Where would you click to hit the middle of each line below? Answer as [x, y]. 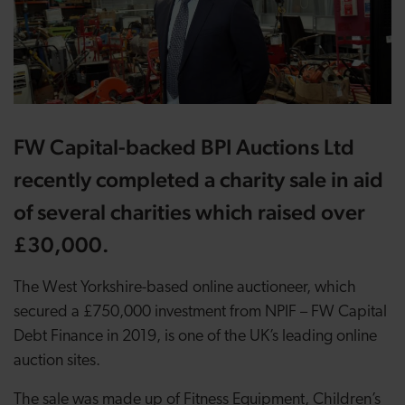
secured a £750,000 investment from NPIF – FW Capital [200, 312]
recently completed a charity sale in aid [198, 179]
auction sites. [57, 361]
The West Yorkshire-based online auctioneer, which [185, 288]
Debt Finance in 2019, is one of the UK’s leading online [195, 337]
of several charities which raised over [189, 212]
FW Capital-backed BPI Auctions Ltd [184, 147]
